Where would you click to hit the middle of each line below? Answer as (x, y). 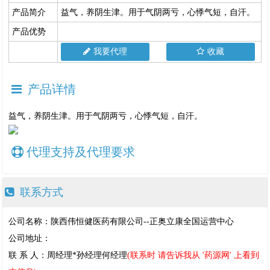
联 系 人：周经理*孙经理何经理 (68, 255)
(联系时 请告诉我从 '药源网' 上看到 (193, 255)
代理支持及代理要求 (81, 152)
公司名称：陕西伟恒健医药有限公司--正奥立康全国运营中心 (121, 221)
